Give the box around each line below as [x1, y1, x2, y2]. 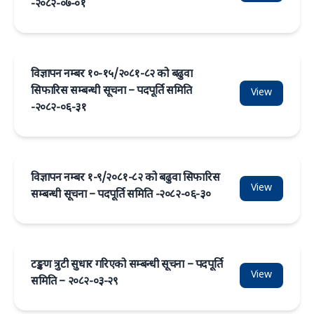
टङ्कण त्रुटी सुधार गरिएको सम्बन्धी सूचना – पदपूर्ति [31, 258, 223, 273]
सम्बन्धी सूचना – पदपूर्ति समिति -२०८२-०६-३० [31, 188, 211, 203]
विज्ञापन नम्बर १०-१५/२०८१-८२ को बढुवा [31, 67, 193, 82]
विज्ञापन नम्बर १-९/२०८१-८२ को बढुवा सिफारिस [31, 171, 220, 186]
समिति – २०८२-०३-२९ [31, 275, 118, 289]
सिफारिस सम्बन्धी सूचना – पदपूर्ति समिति [31, 84, 193, 99]
